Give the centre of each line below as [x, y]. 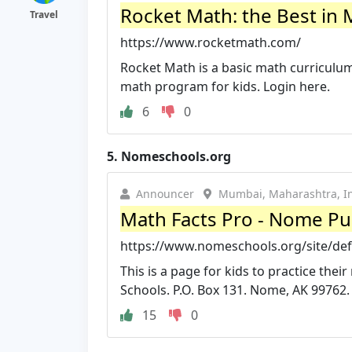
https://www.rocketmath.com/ [211, 42]
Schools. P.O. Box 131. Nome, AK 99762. [235, 290]
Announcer [165, 194]
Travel [44, 15]
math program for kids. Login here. [225, 86]
